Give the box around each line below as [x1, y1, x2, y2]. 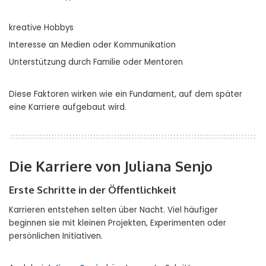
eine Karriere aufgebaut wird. [9, 102, 126, 113]
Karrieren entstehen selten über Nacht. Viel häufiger [9, 204, 218, 216]
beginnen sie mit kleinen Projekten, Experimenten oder [9, 217, 226, 229]
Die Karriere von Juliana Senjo [9, 157, 213, 176]
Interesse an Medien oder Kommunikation [9, 39, 176, 51]
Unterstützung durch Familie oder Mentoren [9, 56, 183, 68]
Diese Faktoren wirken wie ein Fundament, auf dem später [9, 88, 242, 100]
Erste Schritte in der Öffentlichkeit [9, 183, 176, 197]
